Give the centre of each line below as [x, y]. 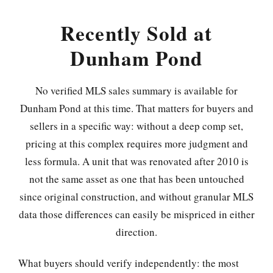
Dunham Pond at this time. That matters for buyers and [136, 108]
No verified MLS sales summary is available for [136, 91]
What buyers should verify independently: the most [129, 263]
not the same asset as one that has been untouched [136, 179]
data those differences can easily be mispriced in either [136, 214]
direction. [136, 232]
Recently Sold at [136, 33]
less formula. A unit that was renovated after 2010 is [136, 161]
